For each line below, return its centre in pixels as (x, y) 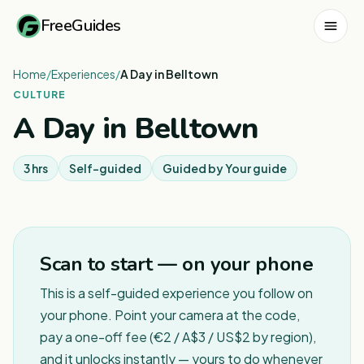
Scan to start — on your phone (177, 264)
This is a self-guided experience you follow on (176, 293)
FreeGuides (81, 25)
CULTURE (39, 95)
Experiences (83, 74)
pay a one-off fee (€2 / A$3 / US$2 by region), (178, 337)
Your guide (256, 168)
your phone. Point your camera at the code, (170, 315)
